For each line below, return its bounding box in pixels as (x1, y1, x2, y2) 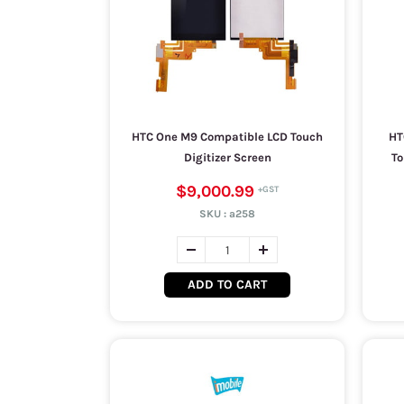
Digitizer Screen (183, 151, 271, 164)
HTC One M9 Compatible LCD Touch (132, 130, 323, 143)
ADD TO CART (188, 277, 267, 292)
